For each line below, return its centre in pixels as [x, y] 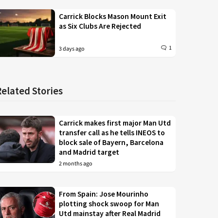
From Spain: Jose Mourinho [104, 194]
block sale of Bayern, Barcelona [111, 142]
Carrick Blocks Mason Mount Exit [113, 16]
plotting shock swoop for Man [109, 203]
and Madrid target [89, 152]
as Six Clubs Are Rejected [100, 26]
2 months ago [76, 163]
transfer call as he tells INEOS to [112, 132]
